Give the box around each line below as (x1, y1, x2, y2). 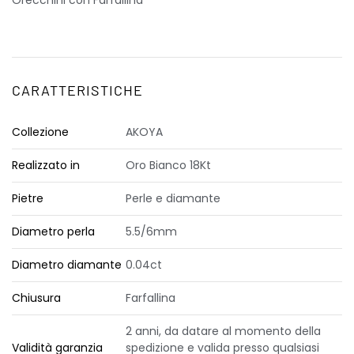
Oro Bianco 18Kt (126, 157, 211, 173)
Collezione (12, 124, 69, 140)
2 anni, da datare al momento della (126, 323, 321, 339)
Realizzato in (12, 157, 80, 173)
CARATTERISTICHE (12, 81, 143, 99)
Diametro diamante (12, 257, 122, 273)
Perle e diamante (126, 190, 220, 206)
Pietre (12, 190, 43, 206)
